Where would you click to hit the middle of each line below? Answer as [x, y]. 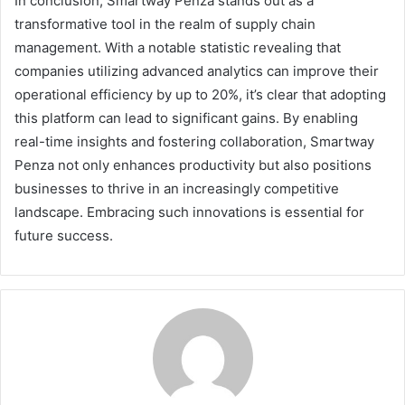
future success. [64, 235]
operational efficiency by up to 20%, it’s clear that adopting [200, 94]
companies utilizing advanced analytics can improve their [197, 71]
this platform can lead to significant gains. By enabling [186, 118]
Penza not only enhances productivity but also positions [193, 165]
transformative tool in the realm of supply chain [165, 24]
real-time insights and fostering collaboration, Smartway [194, 141]
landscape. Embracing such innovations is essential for [189, 212]
